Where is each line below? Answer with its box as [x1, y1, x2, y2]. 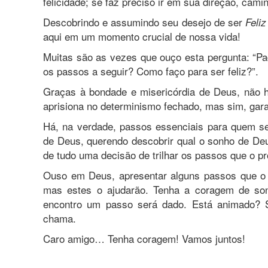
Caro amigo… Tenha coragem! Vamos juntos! [43, 230, 245, 246]
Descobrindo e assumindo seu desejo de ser [43, 14, 246, 29]
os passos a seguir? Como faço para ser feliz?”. [43, 63, 258, 78]
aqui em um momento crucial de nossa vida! [43, 28, 240, 44]
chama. [43, 210, 76, 226]
